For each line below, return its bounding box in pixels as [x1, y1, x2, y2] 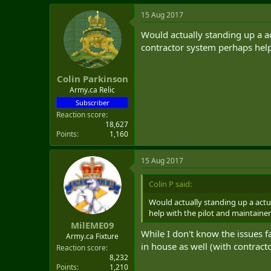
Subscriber [75, 98, 109, 107]
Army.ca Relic [70, 85, 115, 95]
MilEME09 [70, 218, 114, 231]
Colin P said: [149, 178, 192, 189]
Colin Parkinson [56, 73, 128, 85]
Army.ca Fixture [66, 230, 119, 241]
